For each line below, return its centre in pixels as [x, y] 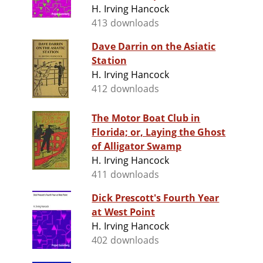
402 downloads [125, 240]
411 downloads [125, 175]
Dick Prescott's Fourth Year [156, 198]
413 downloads [125, 23]
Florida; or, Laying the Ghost [159, 132]
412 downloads [125, 89]
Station [109, 61]
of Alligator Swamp [137, 146]
